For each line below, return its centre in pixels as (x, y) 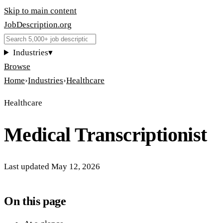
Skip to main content (40, 11)
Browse (17, 66)
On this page (35, 201)
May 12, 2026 (76, 166)
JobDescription (31, 25)
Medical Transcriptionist (106, 134)
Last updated (27, 166)
